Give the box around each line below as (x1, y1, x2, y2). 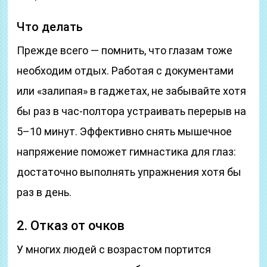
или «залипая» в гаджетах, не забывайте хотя (17, 85, 247, 97)
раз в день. (17, 186, 72, 198)
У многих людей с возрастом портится (17, 243, 212, 256)
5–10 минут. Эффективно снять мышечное (17, 125, 232, 138)
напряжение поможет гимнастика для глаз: (17, 145, 237, 158)
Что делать (17, 20, 83, 34)
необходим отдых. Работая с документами (17, 64, 234, 77)
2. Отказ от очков (17, 218, 125, 233)
